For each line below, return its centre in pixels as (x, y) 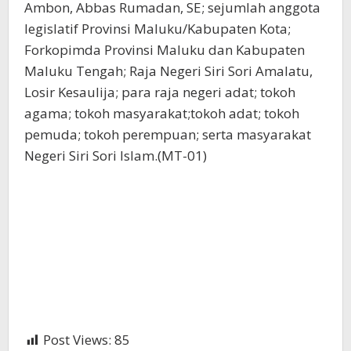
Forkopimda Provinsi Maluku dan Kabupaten (165, 50)
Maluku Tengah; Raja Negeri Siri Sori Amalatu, (168, 71)
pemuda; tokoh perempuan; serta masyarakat (168, 135)
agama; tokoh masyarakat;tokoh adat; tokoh (162, 114)
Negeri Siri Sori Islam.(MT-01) (116, 156)
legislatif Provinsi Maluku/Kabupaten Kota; (157, 29)
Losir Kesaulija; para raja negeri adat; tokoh (160, 92)
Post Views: (77, 340)
